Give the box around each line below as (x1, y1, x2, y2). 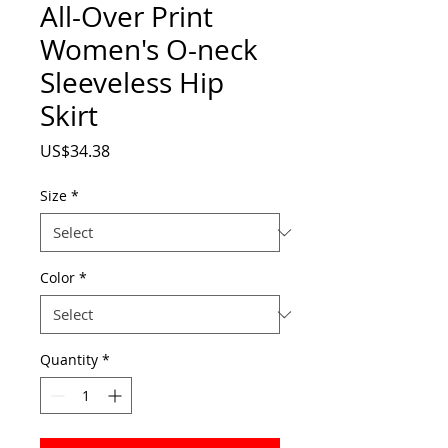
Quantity (40, 350, 98, 369)
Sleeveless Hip (40, 64, 224, 101)
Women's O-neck (40, 31, 258, 68)
